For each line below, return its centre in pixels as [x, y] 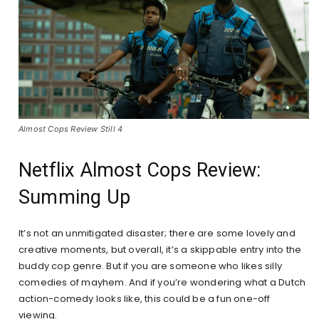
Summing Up [74, 198]
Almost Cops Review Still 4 [71, 129]
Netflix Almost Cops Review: [140, 171]
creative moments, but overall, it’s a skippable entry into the [160, 250]
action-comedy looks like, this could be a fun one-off [145, 299]
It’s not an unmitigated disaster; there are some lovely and [157, 234]
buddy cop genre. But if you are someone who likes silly [151, 266]
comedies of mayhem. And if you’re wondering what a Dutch [162, 283]
